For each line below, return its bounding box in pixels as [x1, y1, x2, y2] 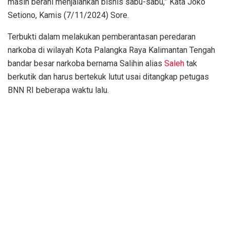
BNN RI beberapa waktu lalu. [8, 85, 109, 95]
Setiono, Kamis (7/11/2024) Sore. [8, 10, 129, 20]
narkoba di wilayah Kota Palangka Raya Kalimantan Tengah [8, 45, 215, 55]
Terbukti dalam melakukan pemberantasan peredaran [8, 31, 196, 42]
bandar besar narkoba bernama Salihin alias [8, 58, 164, 68]
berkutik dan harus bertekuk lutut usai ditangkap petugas [8, 71, 209, 82]
